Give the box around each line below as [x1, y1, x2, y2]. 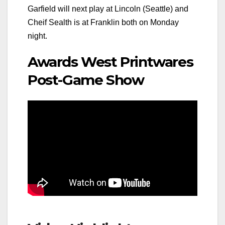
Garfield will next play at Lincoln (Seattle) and [28, 5, 188, 14]
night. [28, 32, 47, 41]
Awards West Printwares [28, 53, 193, 71]
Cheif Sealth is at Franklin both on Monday [28, 18, 179, 27]
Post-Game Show [28, 71, 144, 89]
